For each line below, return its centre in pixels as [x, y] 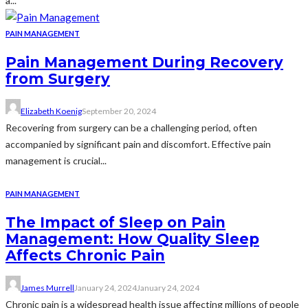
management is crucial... [56, 161]
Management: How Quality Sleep [132, 239]
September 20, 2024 [119, 111]
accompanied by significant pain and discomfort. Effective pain [138, 144]
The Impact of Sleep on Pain [115, 222]
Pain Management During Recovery [144, 62]
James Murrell [47, 288]
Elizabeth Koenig [51, 111]
